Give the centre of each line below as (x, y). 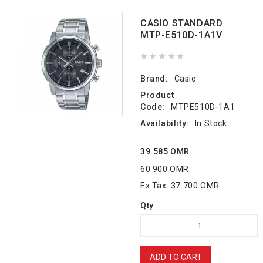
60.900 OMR (165, 169)
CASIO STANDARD (182, 23)
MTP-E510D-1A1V (181, 35)
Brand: (154, 79)
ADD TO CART (176, 257)
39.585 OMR (165, 151)
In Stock (211, 123)
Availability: (165, 123)
